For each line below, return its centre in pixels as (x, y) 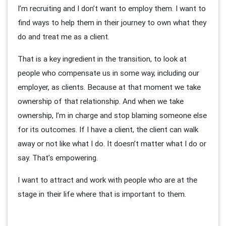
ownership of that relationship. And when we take (101, 101)
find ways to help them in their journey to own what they (112, 22)
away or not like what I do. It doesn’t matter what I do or (112, 143)
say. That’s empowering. (59, 157)
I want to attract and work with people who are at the (107, 180)
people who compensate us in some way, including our (108, 73)
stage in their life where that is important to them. (103, 194)
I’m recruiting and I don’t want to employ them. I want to (112, 8)
